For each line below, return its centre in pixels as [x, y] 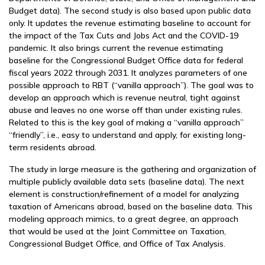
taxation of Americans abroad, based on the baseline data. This [131, 206]
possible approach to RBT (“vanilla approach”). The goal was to [131, 85]
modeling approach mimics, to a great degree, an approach [124, 219]
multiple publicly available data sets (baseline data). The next [127, 182]
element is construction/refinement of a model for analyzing [124, 194]
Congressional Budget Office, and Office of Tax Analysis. [117, 244]
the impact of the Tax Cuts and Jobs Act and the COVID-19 [124, 35]
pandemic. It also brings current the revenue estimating [116, 48]
